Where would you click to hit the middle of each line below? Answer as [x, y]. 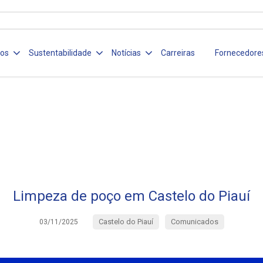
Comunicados [194, 222]
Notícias [127, 53]
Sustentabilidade [60, 53]
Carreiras [178, 53]
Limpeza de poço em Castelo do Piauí [131, 196]
